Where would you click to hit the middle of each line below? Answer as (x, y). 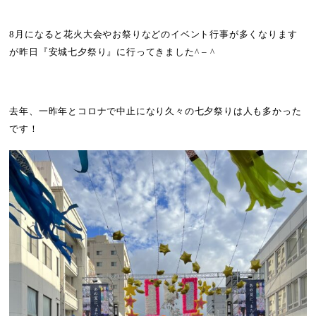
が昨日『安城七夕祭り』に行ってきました (102, 53)
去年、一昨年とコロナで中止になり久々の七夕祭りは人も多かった (156, 111)
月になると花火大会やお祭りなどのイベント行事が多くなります (156, 35)
